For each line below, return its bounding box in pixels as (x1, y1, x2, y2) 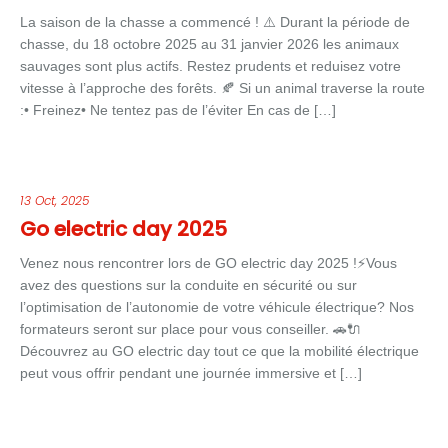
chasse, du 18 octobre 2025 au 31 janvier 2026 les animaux (20, 36, 399, 52)
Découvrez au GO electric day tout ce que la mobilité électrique (20, 343, 419, 359)
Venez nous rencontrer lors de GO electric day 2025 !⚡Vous (20, 255, 397, 271)
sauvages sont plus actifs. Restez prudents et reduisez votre (20, 58, 401, 74)
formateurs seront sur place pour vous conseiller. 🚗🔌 (20, 321, 361, 337)
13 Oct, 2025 (20, 192, 89, 209)
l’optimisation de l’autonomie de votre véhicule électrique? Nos (20, 299, 414, 315)
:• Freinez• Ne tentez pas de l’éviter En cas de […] (20, 102, 336, 118)
